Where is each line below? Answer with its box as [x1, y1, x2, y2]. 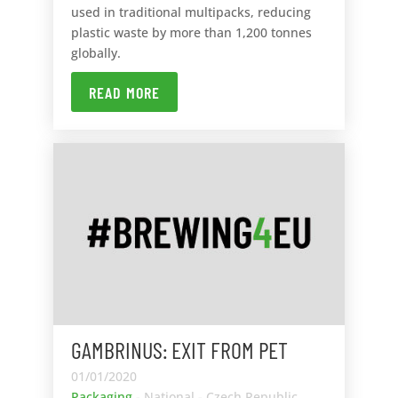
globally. [70, 44, 121, 62]
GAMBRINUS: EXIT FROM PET [70, 336, 288, 364]
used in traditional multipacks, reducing [70, 4, 311, 21]
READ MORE [88, 82, 160, 102]
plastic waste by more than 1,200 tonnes [70, 24, 312, 42]
